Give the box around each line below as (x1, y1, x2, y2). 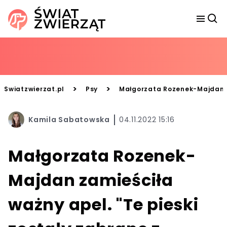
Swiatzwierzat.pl (4, 85, 64, 93)
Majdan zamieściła (8, 169, 173, 192)
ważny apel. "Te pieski (8, 193, 199, 216)
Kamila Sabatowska (28, 114, 110, 125)
